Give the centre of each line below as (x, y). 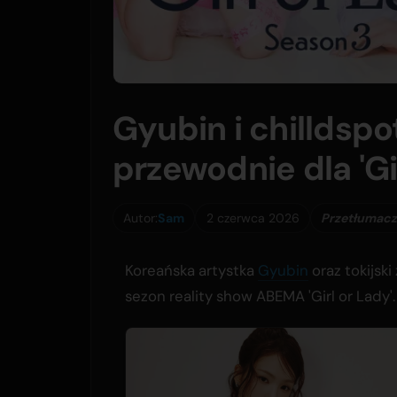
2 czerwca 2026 (253, 218)
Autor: (141, 218)
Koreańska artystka (191, 271)
